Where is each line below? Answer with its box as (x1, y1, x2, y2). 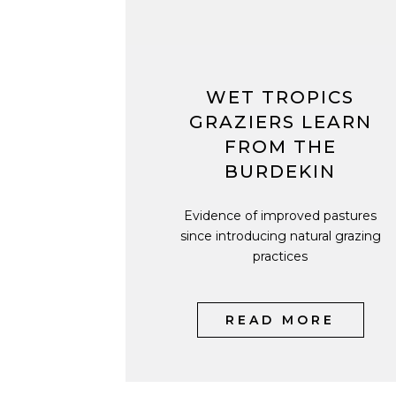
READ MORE (225, 312, 335, 328)
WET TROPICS (206, 87, 354, 108)
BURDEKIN (225, 161, 336, 182)
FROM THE (224, 136, 337, 157)
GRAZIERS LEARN (188, 111, 372, 133)
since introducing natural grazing (179, 228, 381, 244)
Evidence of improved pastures (184, 208, 377, 224)
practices (253, 248, 308, 264)
